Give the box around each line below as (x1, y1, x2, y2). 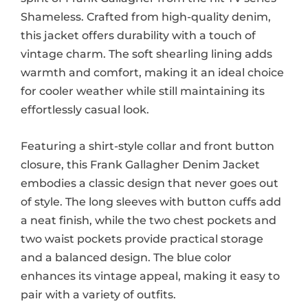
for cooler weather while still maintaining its (21, 85, 265, 98)
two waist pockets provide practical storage (21, 232, 263, 246)
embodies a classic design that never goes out (21, 177, 278, 190)
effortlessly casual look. (21, 103, 149, 117)
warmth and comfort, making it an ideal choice (21, 66, 284, 80)
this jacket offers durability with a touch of (21, 29, 256, 43)
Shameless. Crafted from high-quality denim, (21, 10, 271, 24)
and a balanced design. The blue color (21, 251, 232, 265)
